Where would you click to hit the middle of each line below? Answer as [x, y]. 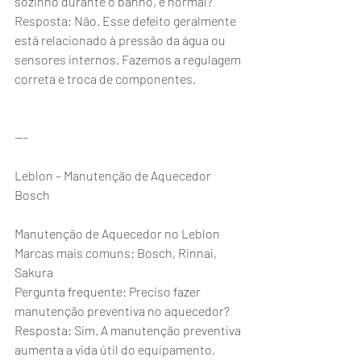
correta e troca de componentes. [105, 79]
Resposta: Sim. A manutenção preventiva [129, 330]
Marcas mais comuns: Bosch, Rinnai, [117, 253]
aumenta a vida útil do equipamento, [116, 349]
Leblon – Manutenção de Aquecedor [114, 175]
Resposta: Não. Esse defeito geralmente [127, 21]
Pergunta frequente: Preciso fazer [109, 291]
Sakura [34, 272]
